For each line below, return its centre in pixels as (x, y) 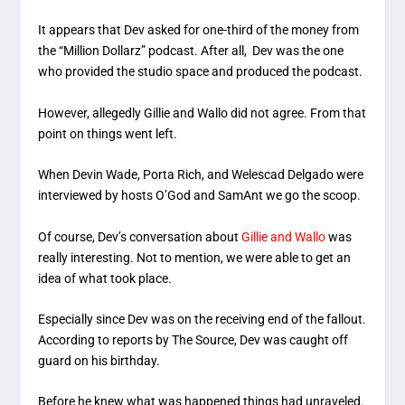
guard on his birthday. (99, 360)
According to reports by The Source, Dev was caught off (193, 339)
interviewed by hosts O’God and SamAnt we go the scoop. (200, 196)
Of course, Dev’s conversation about (139, 236)
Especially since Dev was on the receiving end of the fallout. (202, 319)
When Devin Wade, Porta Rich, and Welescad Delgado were (201, 175)
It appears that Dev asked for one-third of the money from (199, 30)
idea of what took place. (105, 278)
